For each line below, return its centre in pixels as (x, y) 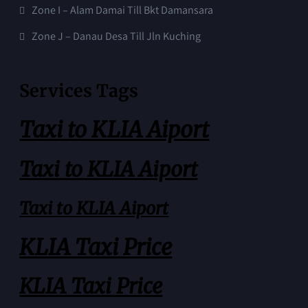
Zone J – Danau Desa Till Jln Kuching (117, 36)
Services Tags (79, 90)
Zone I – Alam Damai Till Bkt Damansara (123, 10)
